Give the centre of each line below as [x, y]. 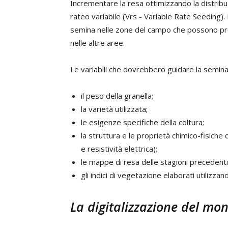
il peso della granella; [117, 96]
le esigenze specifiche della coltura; [142, 122]
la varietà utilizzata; [114, 109]
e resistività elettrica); [119, 149]
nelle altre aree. [97, 43]
